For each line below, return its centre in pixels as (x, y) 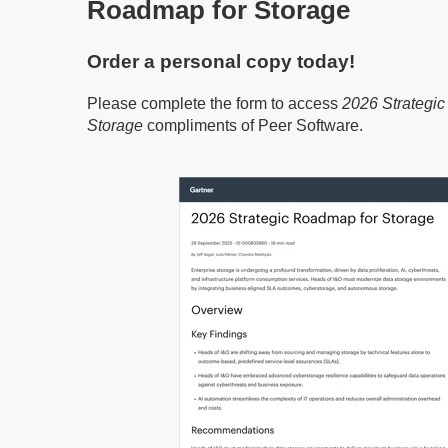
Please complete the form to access (214, 104)
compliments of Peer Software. (253, 126)
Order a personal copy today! (221, 62)
